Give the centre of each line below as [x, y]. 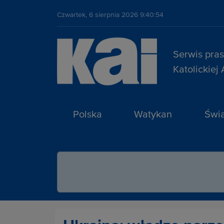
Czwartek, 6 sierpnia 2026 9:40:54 [110, 15]
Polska [88, 114]
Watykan [153, 114]
